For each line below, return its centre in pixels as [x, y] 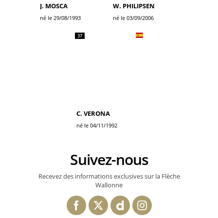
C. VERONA [93, 113]
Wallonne [109, 185]
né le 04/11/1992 [97, 125]
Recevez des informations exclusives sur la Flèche [109, 176]
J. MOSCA [54, 6]
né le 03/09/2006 [133, 18]
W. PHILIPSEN [134, 6]
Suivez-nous [113, 159]
